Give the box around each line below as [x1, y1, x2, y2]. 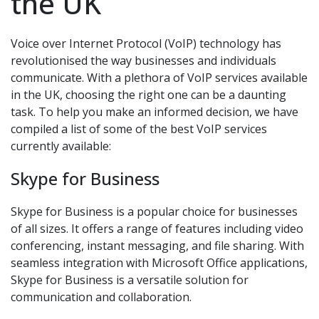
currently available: [11, 138, 111, 155]
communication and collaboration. [11, 289, 192, 305]
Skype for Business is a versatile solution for [11, 272, 249, 288]
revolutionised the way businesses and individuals [11, 53, 276, 69]
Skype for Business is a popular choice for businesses [11, 204, 298, 220]
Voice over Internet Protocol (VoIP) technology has [11, 36, 281, 52]
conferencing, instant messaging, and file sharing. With [11, 238, 304, 254]
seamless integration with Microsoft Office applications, [11, 255, 308, 271]
